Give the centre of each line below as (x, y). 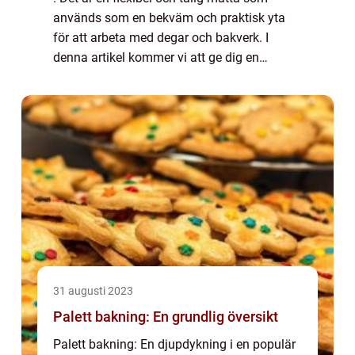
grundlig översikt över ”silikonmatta (151, 77)
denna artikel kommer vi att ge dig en (156, 57)
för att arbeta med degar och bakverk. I (161, 38)
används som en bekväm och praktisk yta (169, 18)
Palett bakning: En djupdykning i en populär (174, 344)
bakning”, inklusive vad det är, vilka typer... (170, 97)
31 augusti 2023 (93, 291)
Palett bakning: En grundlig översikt (166, 317)
